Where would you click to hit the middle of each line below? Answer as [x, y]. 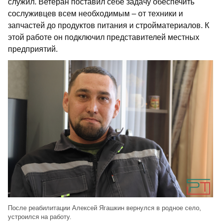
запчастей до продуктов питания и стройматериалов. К [109, 26]
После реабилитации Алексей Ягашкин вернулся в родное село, [105, 208]
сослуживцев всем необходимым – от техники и [95, 14]
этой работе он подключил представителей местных [104, 37]
